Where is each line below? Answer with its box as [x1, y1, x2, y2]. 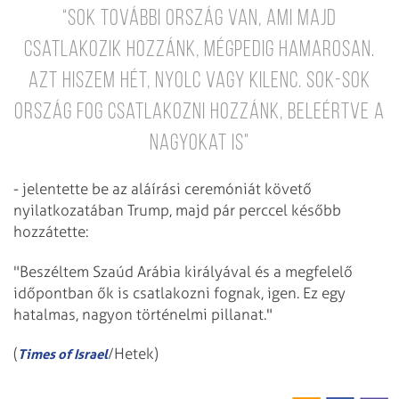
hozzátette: [13, 222, 88, 240]
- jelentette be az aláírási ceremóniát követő [13, 179, 312, 198]
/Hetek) [108, 345, 159, 363]
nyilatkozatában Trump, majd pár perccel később [13, 200, 341, 219]
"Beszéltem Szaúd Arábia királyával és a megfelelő [13, 262, 353, 281]
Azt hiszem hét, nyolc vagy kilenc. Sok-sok [28, 69, 370, 93]
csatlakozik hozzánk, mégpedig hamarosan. [24, 38, 375, 61]
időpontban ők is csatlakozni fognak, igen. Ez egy [13, 283, 346, 302]
